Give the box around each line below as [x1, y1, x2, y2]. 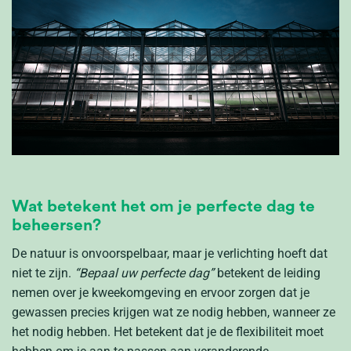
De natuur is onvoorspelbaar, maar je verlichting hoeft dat [12, 246, 327, 262]
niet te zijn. [12, 266, 74, 281]
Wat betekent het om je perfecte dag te [12, 198, 315, 215]
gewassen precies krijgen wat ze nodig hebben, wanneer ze [12, 305, 335, 320]
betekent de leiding [214, 266, 320, 281]
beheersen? [12, 217, 101, 234]
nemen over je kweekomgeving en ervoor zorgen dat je [12, 285, 309, 301]
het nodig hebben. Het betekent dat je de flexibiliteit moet [12, 324, 324, 340]
